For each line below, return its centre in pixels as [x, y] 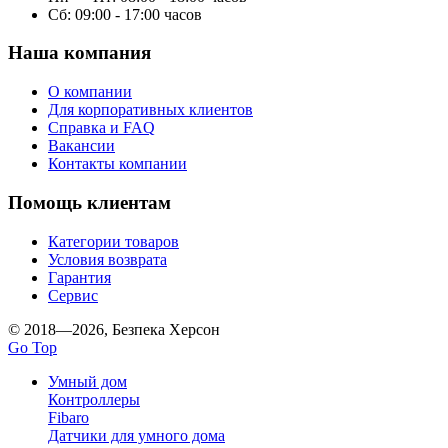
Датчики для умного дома [136, 435]
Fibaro [68, 417]
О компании [90, 92]
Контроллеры [94, 399]
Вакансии [81, 146]
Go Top [32, 347]
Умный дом [87, 381]
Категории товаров [113, 241]
